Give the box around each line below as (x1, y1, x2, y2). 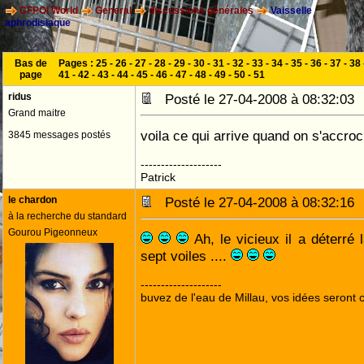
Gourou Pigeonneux (8, 227, 97, 238)
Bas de (15, 58, 47, 69)
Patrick (141, 171, 175, 184)
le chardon (8, 194, 57, 206)
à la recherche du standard (8, 210, 127, 222)
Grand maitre (8, 107, 66, 119)
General (95, 5, 132, 17)
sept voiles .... (141, 248, 231, 264)
